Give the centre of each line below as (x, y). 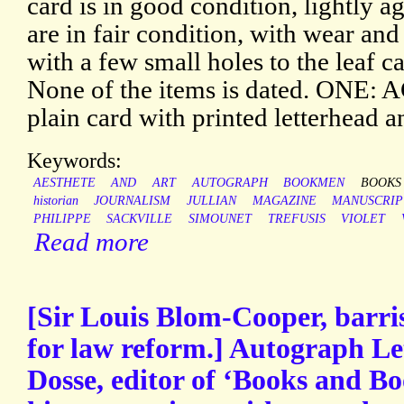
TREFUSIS (296, 219)
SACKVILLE (140, 219)
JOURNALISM (133, 201)
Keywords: (74, 161)
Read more (92, 242)
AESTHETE (64, 183)
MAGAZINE (284, 201)
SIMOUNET (220, 219)
